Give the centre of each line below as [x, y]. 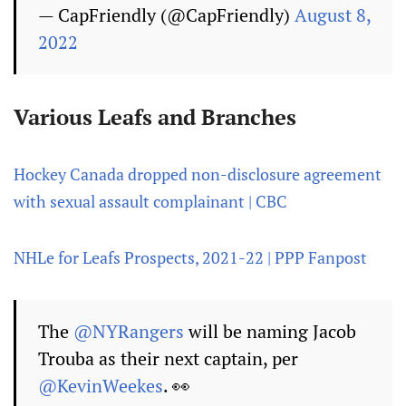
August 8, [333, 15]
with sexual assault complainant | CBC [150, 201]
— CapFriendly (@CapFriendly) [166, 15]
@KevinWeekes [101, 386]
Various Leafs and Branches [155, 117]
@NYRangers [129, 331]
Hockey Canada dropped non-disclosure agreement [198, 174]
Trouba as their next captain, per [168, 358]
